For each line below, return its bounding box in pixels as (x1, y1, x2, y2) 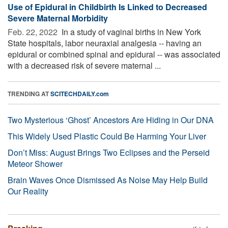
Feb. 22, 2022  (8, 25, 60, 38)
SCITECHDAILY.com (50, 89, 109, 98)
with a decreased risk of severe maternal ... (8, 59, 161, 71)
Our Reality (8, 185, 48, 197)
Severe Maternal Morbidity (8, 12, 108, 24)
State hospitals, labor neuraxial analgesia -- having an (8, 37, 202, 49)
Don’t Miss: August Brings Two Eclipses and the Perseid (8, 146, 210, 158)
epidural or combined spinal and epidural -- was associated (8, 48, 220, 60)
